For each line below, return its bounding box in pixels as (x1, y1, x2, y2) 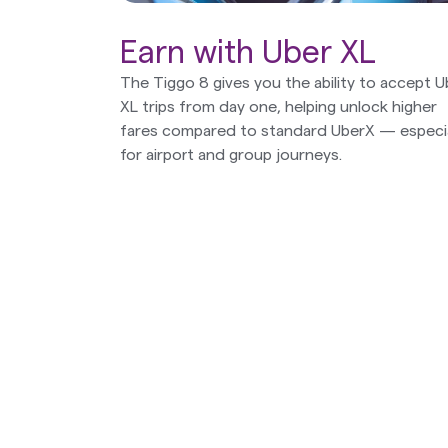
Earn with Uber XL (120, 36, 376, 69)
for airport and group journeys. (120, 146, 342, 163)
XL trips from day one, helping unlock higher (120, 98, 437, 115)
